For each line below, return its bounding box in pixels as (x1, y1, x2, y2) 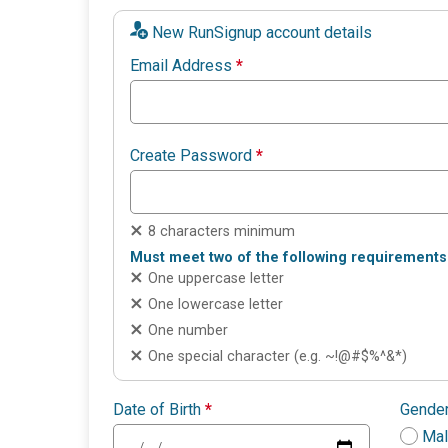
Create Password (130, 146, 256, 166)
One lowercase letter (148, 296, 283, 314)
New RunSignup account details (152, 23, 372, 43)
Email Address (130, 56, 236, 76)
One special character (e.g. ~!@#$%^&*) (148, 348, 407, 366)
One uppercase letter (148, 270, 284, 288)
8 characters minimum (148, 223, 295, 241)
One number (148, 322, 228, 340)
